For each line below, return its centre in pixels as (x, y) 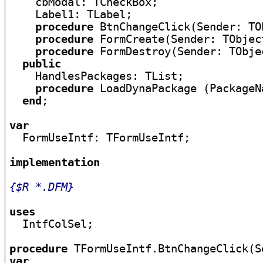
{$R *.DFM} (42, 187)
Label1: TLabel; (71, 14)
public (42, 64)
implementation (55, 162)
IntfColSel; (52, 224)
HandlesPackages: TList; (97, 76)
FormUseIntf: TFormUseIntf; (100, 138)
